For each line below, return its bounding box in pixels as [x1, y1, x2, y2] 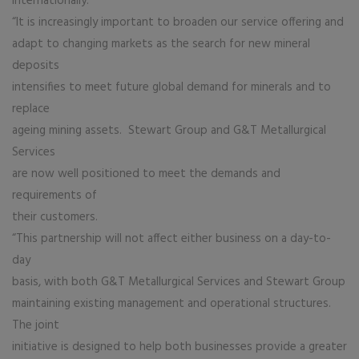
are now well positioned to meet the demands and [12, 164, 280, 184]
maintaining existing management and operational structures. [12, 294, 334, 313]
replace [12, 99, 50, 119]
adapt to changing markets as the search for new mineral [12, 34, 310, 54]
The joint [12, 316, 59, 335]
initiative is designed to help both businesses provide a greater [12, 337, 347, 357]
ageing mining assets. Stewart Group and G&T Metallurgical [12, 121, 326, 140]
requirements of [12, 186, 97, 205]
